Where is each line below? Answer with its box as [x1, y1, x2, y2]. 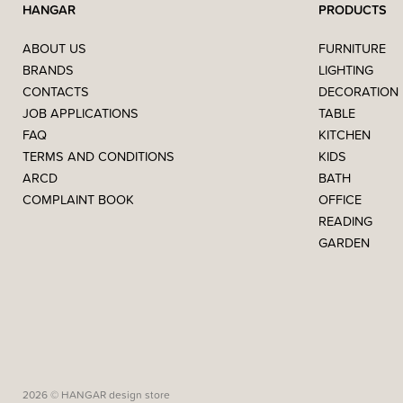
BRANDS [22, 60, 74, 80]
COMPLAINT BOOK [22, 190, 134, 210]
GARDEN [318, 233, 370, 253]
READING [318, 211, 372, 231]
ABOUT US [22, 39, 86, 58]
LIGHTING [318, 60, 373, 80]
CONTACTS [22, 82, 89, 102]
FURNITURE [318, 39, 386, 58]
